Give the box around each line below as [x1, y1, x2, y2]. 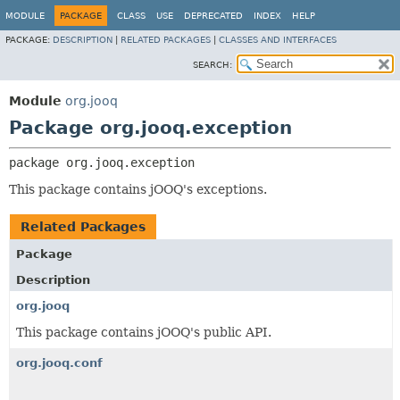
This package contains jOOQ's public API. [16, 325, 271, 339]
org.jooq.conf [16, 356, 103, 370]
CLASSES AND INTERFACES [219, 35, 337, 45]
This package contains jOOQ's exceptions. [9, 182, 267, 196]
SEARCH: [193, 60, 232, 70]
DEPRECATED [184, 11, 243, 21]
